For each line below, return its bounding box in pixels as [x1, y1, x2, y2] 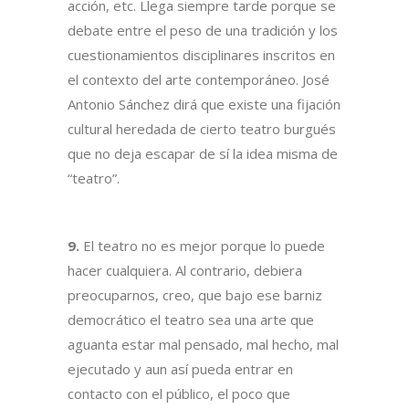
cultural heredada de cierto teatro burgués [68, 120, 336, 139]
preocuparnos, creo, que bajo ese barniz [68, 286, 322, 305]
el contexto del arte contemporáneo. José [68, 70, 330, 89]
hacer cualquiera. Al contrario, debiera [68, 261, 302, 280]
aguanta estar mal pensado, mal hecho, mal [68, 335, 339, 354]
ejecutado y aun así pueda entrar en [68, 360, 293, 379]
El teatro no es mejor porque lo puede [79, 236, 325, 256]
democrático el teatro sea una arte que [68, 310, 314, 330]
